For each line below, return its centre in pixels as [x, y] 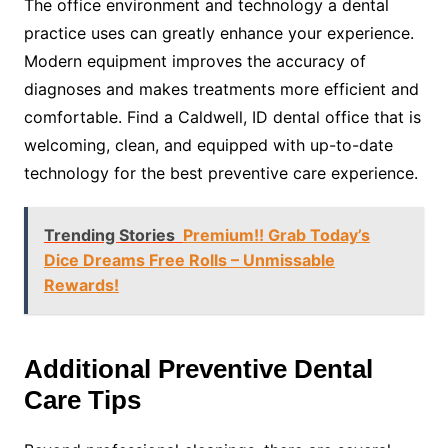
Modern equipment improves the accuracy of [194, 61]
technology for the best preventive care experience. [220, 173]
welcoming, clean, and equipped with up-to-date [208, 145]
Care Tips [82, 400]
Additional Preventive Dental [198, 369]
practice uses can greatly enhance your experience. [218, 33]
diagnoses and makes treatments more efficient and [221, 89]
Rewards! [81, 285]
